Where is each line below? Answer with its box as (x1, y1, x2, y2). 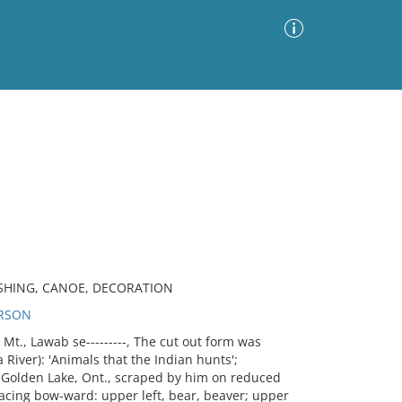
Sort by (117, 164, 159, 182)
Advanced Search (194, 118, 299, 135)
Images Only (13, 169, 88, 182)
